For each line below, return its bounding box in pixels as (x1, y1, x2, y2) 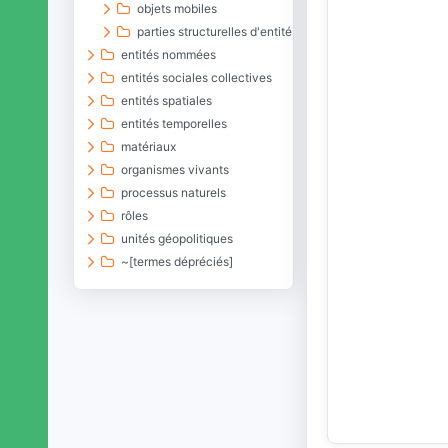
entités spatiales (121, 93, 213, 108)
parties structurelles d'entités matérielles (137, 24, 363, 39)
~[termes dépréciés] (121, 254, 234, 269)
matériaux (121, 139, 177, 154)
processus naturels (121, 185, 227, 200)
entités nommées (121, 47, 217, 62)
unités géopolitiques (121, 231, 234, 246)
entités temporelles (121, 116, 228, 131)
